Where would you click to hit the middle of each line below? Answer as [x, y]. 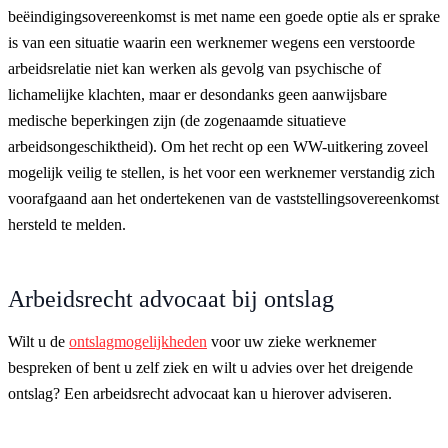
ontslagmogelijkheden [138, 341]
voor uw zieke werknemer [291, 341]
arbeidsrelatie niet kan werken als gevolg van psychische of [194, 68]
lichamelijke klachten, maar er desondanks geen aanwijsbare [197, 94]
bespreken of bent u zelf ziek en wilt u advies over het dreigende [210, 367]
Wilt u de [38, 341]
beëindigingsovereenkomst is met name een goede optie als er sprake [224, 16]
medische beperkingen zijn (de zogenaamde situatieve [177, 120]
